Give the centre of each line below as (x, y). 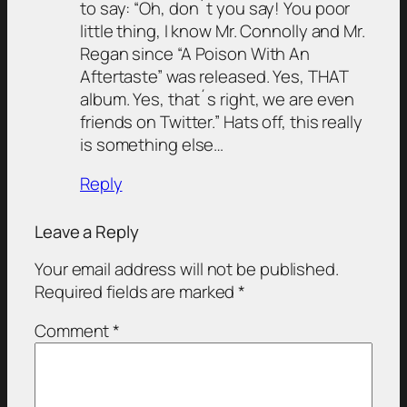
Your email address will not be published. (187, 268)
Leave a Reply (87, 232)
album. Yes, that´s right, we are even (218, 99)
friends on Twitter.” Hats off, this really (221, 121)
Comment (74, 331)
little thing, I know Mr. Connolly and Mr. (223, 30)
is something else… (152, 144)
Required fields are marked (137, 291)
